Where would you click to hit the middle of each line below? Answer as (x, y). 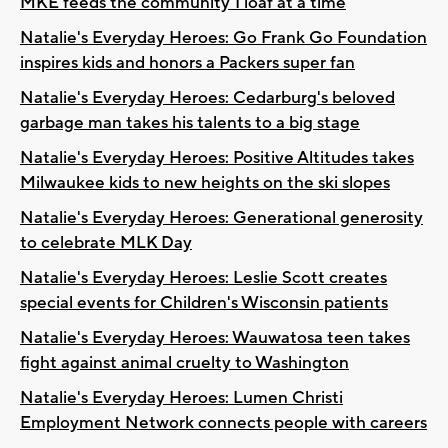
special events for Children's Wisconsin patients (204, 302)
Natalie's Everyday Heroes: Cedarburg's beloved (207, 97)
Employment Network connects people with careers (223, 422)
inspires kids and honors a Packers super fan (187, 62)
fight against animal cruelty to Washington (184, 362)
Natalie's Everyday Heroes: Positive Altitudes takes (217, 157)
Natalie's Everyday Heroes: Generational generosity (221, 217)
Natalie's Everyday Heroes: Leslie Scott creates (203, 277)
